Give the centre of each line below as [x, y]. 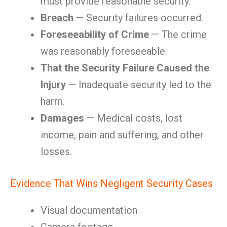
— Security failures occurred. [138, 18]
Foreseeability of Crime [95, 34]
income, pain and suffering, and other [122, 135]
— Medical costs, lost [133, 118]
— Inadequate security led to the [139, 85]
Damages [62, 118]
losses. [56, 152]
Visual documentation [89, 210]
